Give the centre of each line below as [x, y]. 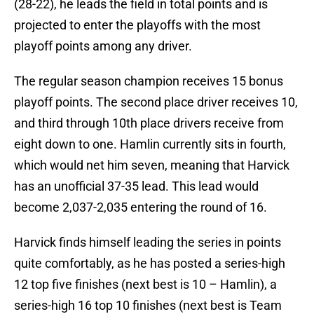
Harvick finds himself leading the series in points [148, 243]
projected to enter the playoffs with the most [137, 25]
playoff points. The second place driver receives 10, [156, 102]
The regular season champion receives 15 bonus [149, 81]
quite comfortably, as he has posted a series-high [150, 264]
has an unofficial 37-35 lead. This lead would [136, 186]
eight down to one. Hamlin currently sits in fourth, [150, 144]
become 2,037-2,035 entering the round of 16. [141, 207]
